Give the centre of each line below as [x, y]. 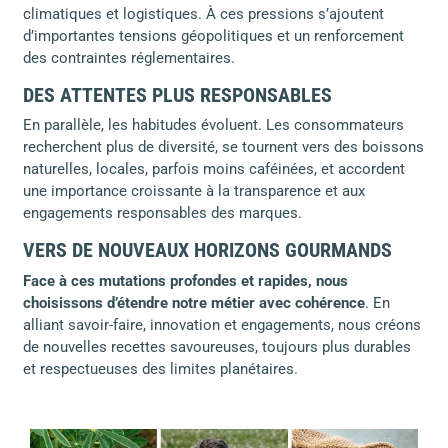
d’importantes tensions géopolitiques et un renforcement [213, 35]
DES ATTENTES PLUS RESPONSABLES [177, 95]
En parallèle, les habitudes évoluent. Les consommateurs [213, 125]
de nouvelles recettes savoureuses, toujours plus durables [216, 346]
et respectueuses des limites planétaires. [160, 368]
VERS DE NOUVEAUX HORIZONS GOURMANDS [207, 251]
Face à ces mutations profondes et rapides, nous [185, 280]
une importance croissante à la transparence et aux [193, 191]
